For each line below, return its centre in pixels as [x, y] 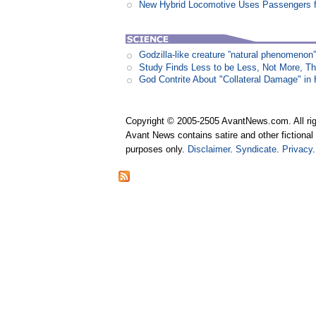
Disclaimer [209, 150]
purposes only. [157, 150]
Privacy [298, 150]
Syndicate [256, 150]
